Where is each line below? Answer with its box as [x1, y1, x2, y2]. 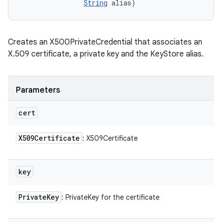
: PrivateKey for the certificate [61, 193, 160, 202]
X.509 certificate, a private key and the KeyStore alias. [8, 49, 204, 59]
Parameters [16, 85, 60, 95]
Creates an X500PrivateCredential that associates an [8, 37, 202, 47]
